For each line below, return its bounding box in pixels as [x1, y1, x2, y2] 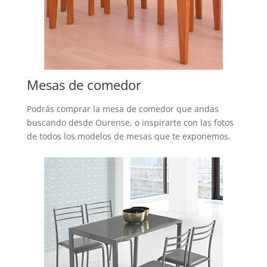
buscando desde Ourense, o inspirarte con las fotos [26, 116, 234, 128]
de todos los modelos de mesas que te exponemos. [26, 130, 231, 142]
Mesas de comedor [26, 75, 141, 94]
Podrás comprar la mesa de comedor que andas [26, 103, 219, 114]
